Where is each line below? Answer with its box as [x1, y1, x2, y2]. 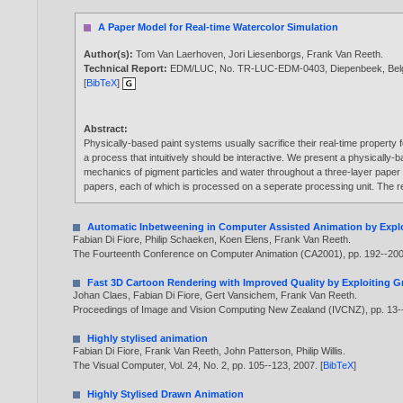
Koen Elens [219, 233, 270, 245]
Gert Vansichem [205, 289, 276, 300]
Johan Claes [73, 289, 129, 300]
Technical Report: [84, 63, 171, 75]
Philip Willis [296, 345, 344, 356]
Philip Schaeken [145, 233, 215, 245]
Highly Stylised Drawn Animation [87, 388, 245, 399]
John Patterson [224, 345, 291, 356]
